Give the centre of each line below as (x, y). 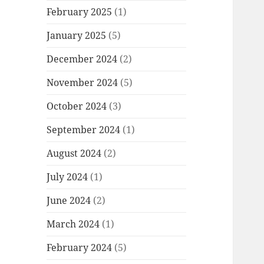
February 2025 (80, 12)
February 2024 (80, 248)
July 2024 (67, 177)
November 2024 (82, 83)
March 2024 (73, 224)
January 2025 (77, 36)
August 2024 (74, 154)
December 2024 (82, 59)
